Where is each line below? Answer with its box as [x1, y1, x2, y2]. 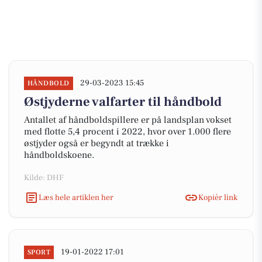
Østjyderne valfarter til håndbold [24, 94, 222, 110]
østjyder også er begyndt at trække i [24, 137, 169, 149]
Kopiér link [198, 192, 237, 203]
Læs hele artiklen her [39, 192, 113, 203]
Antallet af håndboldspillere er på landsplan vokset [24, 114, 232, 126]
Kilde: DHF [24, 173, 64, 183]
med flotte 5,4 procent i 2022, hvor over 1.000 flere [24, 126, 231, 137]
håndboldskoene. [24, 149, 94, 161]
